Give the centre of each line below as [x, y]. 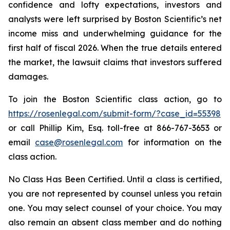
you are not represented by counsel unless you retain [115, 194]
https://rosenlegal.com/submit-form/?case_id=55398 [114, 113]
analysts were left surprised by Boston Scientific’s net [115, 19]
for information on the [172, 142]
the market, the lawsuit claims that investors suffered [115, 62]
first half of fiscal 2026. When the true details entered [115, 48]
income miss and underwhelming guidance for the [115, 33]
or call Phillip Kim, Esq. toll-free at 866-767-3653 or [115, 128]
